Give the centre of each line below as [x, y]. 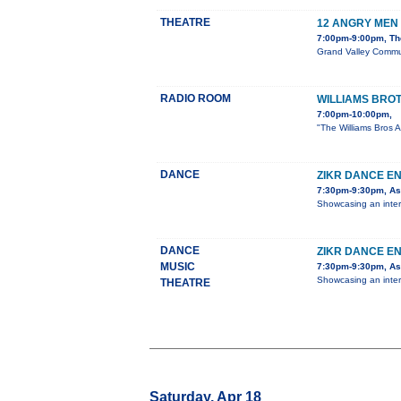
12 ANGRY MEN [358, 24]
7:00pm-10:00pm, [354, 115]
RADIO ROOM [196, 99]
